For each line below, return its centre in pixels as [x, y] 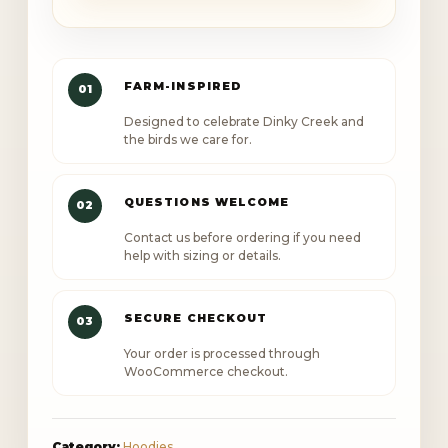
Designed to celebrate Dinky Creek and [243, 121]
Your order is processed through [221, 353]
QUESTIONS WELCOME [206, 201]
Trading [104, 98]
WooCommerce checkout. [205, 371]
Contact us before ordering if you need [242, 237]
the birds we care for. [187, 139]
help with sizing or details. [202, 255]
